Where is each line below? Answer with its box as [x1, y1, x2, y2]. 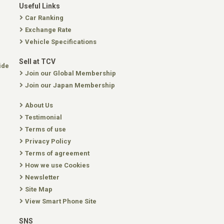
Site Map [25, 185, 52, 193]
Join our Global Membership [25, 69, 116, 77]
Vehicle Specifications [25, 38, 96, 45]
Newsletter [25, 173, 59, 181]
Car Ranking [25, 14, 63, 21]
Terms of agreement [25, 149, 89, 157]
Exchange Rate [25, 26, 71, 33]
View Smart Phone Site [25, 197, 96, 205]
